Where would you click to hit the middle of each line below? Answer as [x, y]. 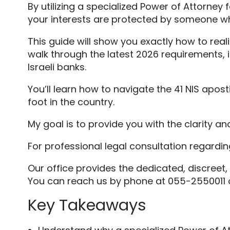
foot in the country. [71, 102]
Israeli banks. [57, 67]
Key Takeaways [87, 205]
